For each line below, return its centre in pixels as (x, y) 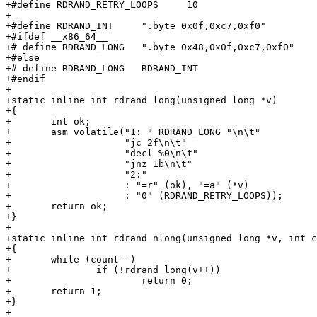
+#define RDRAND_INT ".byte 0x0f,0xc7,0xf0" (59, 26)
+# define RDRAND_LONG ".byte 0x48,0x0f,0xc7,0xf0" (65, 47)
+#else (23, 58)
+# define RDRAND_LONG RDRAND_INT (65, 69)
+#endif (25, 79)
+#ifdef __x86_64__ (57, 37)
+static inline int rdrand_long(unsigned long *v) (142, 100)
